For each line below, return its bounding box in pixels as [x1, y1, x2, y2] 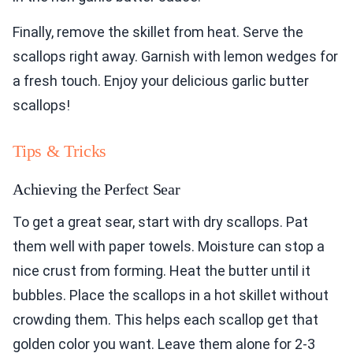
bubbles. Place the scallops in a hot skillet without [13, 287, 329, 304]
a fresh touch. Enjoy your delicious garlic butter [13, 72, 309, 90]
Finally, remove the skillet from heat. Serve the [13, 24, 303, 41]
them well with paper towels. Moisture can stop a [13, 238, 325, 255]
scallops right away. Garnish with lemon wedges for [13, 48, 338, 65]
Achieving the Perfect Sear [13, 180, 180, 199]
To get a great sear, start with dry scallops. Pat [13, 214, 308, 231]
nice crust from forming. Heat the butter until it [13, 262, 310, 280]
